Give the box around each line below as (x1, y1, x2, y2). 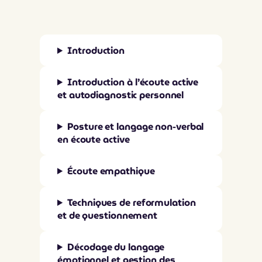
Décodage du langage (67, 239, 165, 254)
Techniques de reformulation (67, 195, 196, 210)
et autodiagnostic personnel (57, 87, 184, 102)
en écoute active (57, 132, 130, 147)
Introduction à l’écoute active (67, 74, 199, 89)
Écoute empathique (67, 163, 155, 178)
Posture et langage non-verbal (67, 119, 204, 134)
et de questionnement (57, 208, 157, 223)
